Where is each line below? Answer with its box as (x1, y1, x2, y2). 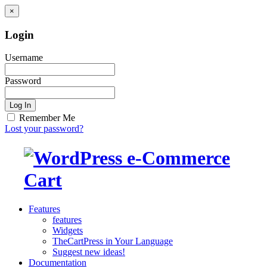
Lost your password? (5, 123, 83, 134)
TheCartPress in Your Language (52, 236, 173, 247)
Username (5, 52, 43, 63)
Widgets (52, 225, 83, 236)
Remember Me (19, 113, 75, 123)
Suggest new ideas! (52, 247, 125, 257)
